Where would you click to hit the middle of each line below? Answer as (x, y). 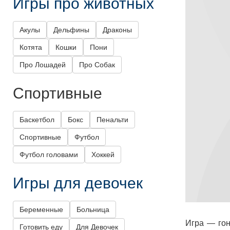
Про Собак (97, 65)
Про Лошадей (43, 65)
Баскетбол (37, 120)
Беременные (41, 210)
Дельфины (71, 30)
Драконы (117, 30)
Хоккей (103, 155)
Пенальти (112, 120)
